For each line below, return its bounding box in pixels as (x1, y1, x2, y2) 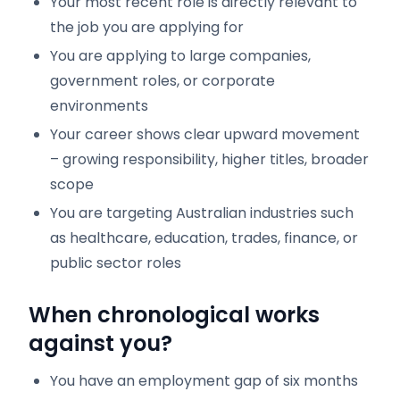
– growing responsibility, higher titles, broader (50, 149, 369, 170)
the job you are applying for (50, 17, 244, 37)
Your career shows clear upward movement (50, 124, 360, 145)
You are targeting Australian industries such (50, 203, 354, 223)
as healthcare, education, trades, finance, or (50, 228, 358, 248)
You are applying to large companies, (50, 46, 311, 66)
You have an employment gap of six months (50, 371, 358, 391)
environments (50, 96, 148, 116)
